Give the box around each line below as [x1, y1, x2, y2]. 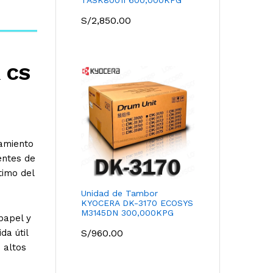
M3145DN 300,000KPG [81, 207, 174, 218]
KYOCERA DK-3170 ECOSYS [81, 197, 193, 208]
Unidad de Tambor [81, 188, 158, 198]
